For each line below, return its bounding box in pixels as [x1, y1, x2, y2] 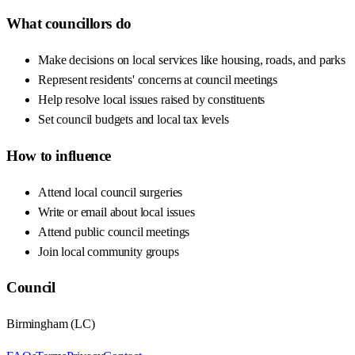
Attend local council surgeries [38, 185, 183, 199]
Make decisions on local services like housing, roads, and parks [38, 53, 345, 67]
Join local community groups [38, 244, 179, 258]
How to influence [6, 147, 112, 164]
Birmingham [6, 316, 68, 330]
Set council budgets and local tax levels [38, 113, 229, 127]
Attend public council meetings [38, 224, 190, 239]
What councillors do [6, 15, 132, 32]
